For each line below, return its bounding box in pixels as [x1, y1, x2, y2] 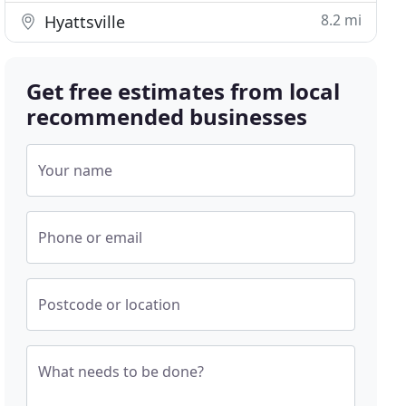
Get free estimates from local [26, 76, 341, 106]
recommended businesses [26, 101, 308, 131]
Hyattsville [40, 11, 126, 33]
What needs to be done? [38, 362, 205, 382]
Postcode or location [38, 295, 181, 314]
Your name [38, 160, 113, 180]
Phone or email [38, 227, 143, 247]
